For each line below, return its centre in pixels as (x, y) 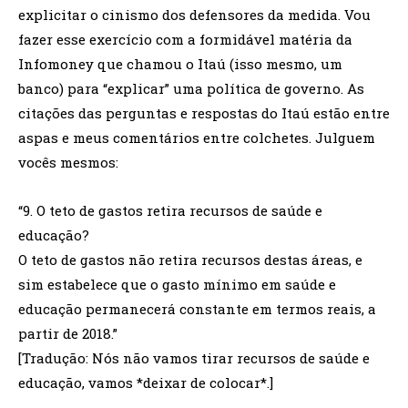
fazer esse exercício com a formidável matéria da (185, 39)
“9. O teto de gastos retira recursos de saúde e (170, 210)
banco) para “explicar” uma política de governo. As (191, 88)
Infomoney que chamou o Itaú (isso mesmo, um (180, 63)
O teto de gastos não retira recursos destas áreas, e (190, 259)
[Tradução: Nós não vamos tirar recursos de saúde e (194, 357)
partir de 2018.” (68, 333)
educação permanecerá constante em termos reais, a (197, 308)
